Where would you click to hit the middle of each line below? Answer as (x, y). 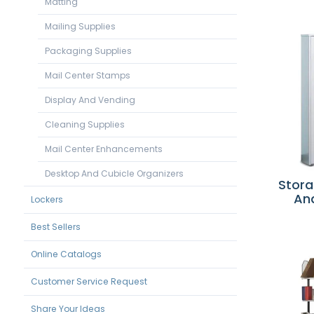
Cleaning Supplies (84, 124)
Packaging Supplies (88, 50)
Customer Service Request (89, 281)
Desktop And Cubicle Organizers (114, 173)
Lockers (47, 199)
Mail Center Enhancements (103, 149)
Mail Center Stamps (87, 75)
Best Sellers (55, 226)
